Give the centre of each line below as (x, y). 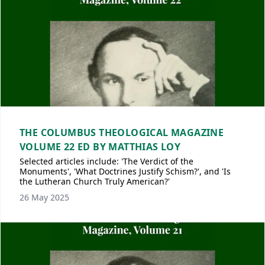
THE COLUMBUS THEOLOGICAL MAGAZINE (122, 132)
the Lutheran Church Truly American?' (95, 181)
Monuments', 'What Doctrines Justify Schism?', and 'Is (125, 171)
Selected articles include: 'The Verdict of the (106, 161)
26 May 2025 (44, 197)
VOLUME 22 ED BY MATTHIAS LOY (100, 147)
